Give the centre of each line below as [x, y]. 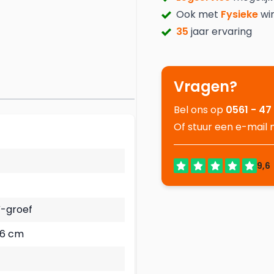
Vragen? [206, 87]
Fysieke [238, 14]
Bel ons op [200, 110]
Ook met [197, 14]
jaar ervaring [220, 31]
